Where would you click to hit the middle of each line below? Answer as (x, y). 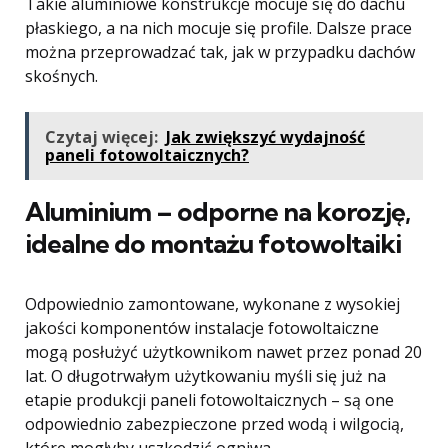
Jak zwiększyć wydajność (265, 137)
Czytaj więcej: (101, 137)
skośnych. (61, 76)
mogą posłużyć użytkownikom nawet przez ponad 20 (223, 352)
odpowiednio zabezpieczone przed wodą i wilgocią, (214, 424)
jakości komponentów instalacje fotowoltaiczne (202, 328)
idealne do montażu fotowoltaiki (213, 243)
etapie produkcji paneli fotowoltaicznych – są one (209, 400)
